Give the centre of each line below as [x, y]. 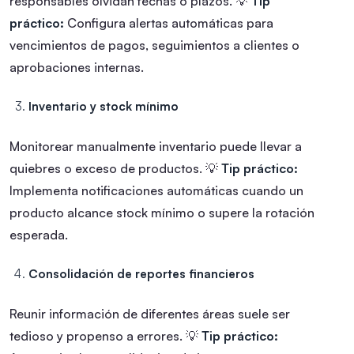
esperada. [39, 235]
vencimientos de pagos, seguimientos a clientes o [154, 45]
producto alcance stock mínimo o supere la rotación [162, 213]
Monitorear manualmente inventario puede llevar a [156, 147]
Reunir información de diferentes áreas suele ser [150, 314]
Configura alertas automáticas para [169, 23]
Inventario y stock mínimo [104, 107]
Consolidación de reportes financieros [141, 274]
